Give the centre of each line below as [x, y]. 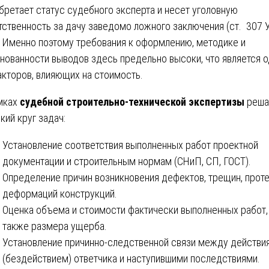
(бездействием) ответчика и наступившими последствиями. [131, 258]
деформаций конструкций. [60, 193]
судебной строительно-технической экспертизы [132, 101]
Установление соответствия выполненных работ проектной [130, 145]
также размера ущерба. [55, 226]
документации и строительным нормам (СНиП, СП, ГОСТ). [127, 161]
